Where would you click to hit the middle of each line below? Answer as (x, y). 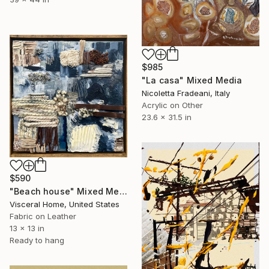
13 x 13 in (27, 228)
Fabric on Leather (43, 216)
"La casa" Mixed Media (192, 80)
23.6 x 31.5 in (167, 117)
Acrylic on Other (172, 105)
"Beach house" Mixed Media (123, 192)
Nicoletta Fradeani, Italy (186, 93)
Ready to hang (37, 240)
